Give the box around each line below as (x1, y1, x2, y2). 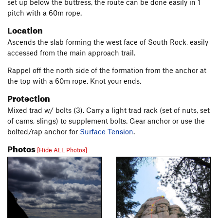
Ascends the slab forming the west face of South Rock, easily (7, 37, 208, 46)
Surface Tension (80, 127, 133, 136)
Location (7, 22, 43, 36)
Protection (7, 91, 50, 104)
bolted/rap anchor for (7, 127, 80, 136)
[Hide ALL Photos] (37, 146, 87, 154)
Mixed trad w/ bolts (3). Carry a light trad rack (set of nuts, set (7, 106, 210, 114)
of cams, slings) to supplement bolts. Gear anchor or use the (7, 116, 205, 125)
